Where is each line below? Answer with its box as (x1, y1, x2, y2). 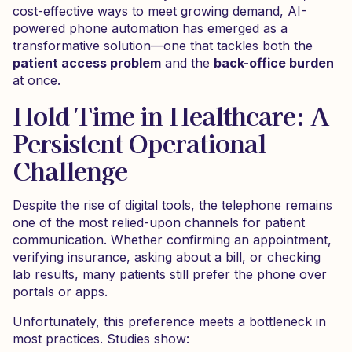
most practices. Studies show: (13, 331, 189, 346)
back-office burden (214, 55, 334, 71)
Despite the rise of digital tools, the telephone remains (13, 197, 332, 213)
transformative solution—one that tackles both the (13, 38, 313, 53)
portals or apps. (13, 284, 108, 299)
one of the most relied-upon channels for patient (13, 214, 305, 230)
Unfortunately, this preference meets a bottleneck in (13, 313, 326, 329)
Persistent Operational (13, 124, 266, 160)
